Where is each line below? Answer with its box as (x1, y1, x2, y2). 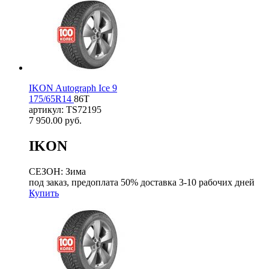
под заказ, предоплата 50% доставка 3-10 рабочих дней (29, 177, 255, 187)
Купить (29, 187, 59, 198)
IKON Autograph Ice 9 (29, 82, 117, 93)
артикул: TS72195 (29, 104, 101, 115)
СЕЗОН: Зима (29, 166, 86, 177)
